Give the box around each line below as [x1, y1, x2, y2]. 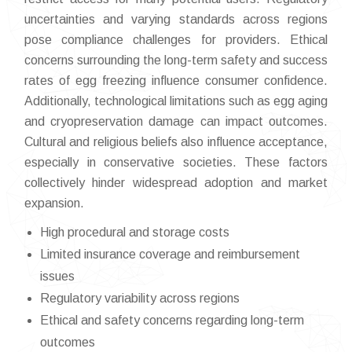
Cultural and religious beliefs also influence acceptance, [24, 135, 328, 148]
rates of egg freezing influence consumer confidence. [24, 74, 328, 87]
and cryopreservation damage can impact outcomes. [24, 115, 328, 128]
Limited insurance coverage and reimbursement [40, 247, 300, 261]
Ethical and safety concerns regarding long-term [40, 313, 304, 327]
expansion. [24, 196, 84, 210]
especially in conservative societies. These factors [24, 156, 328, 169]
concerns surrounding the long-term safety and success [24, 53, 328, 67]
